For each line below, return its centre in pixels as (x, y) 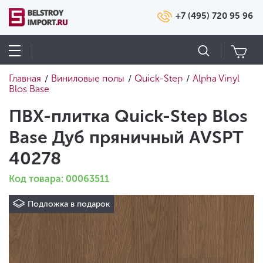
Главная (25, 78)
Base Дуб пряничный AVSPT (126, 137)
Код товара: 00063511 (59, 179)
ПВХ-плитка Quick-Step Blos (128, 116)
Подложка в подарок (69, 204)
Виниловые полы (88, 78)
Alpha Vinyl (216, 78)
